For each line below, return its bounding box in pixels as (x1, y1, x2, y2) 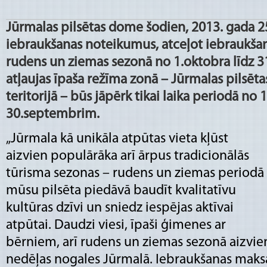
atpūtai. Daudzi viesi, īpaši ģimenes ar (6, 218, 226, 232)
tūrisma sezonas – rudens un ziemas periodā (6, 166, 264, 181)
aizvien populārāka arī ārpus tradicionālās (6, 148, 249, 163)
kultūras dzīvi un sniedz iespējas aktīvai (6, 200, 234, 215)
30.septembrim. (6, 107, 100, 122)
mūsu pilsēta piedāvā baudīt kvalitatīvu (6, 183, 236, 198)
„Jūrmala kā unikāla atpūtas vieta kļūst (6, 131, 228, 146)
